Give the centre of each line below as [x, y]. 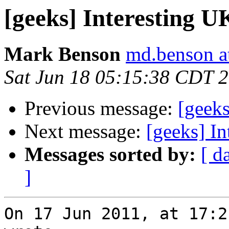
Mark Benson [62, 54]
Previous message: [101, 108]
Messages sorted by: [110, 154]
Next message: [85, 131]
